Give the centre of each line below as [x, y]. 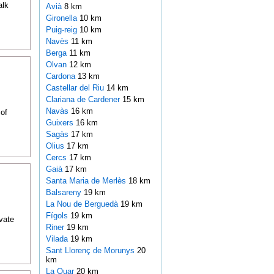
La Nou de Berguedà [83, 204]
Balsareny [65, 193]
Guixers [61, 123]
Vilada [58, 239]
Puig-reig [62, 30]
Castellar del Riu [76, 88]
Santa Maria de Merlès [87, 181]
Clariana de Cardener [84, 100]
